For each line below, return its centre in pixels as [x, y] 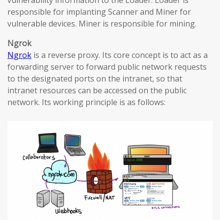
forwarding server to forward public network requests [107, 67]
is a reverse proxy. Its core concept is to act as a [120, 55]
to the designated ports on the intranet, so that [95, 79]
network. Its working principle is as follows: [86, 102]
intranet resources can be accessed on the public [97, 90]
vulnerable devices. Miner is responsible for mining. [102, 24]
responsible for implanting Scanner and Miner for [99, 12]
